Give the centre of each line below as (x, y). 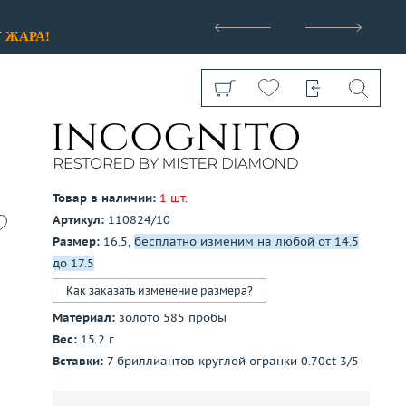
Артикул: (78, 220)
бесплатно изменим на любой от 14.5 (246, 242)
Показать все (164, 228)
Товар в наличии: (104, 198)
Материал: (84, 318)
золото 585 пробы (173, 318)
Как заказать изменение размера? (159, 290)
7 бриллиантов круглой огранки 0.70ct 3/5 (233, 361)
